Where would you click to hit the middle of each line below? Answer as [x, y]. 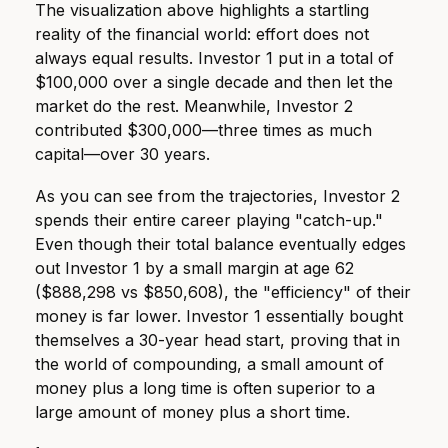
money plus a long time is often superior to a [205, 387]
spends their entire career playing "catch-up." [209, 219]
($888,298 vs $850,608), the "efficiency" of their [223, 291]
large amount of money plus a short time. [192, 411]
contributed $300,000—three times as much [203, 129]
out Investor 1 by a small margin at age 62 [194, 267]
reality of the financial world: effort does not [202, 33]
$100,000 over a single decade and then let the [214, 81]
